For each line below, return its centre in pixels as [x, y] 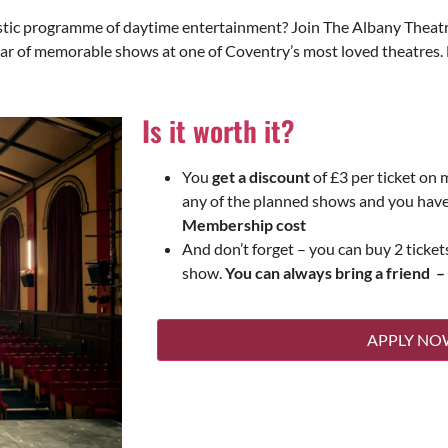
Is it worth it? [218, 130]
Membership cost [244, 224]
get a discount [262, 176]
